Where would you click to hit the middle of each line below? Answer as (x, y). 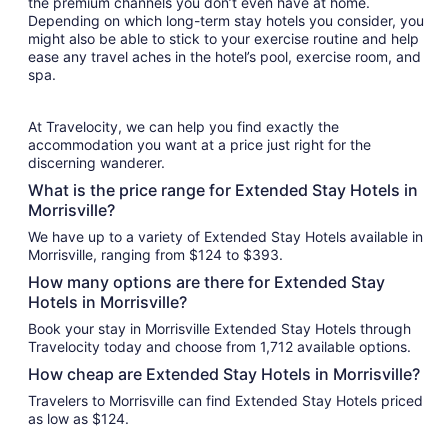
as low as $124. (78, 419)
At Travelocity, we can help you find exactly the (183, 127)
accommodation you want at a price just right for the (199, 145)
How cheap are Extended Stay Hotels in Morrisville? (224, 374)
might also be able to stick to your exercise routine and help (223, 39)
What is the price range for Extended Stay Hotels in (223, 190)
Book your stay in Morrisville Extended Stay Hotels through (219, 329)
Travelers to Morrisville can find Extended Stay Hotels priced (225, 401)
